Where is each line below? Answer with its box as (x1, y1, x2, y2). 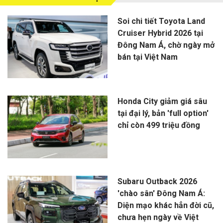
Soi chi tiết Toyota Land (117, 16, 205, 26)
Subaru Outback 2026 (117, 177, 197, 187)
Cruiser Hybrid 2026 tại (117, 28, 203, 38)
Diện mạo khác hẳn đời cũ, (117, 201, 214, 211)
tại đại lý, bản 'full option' (117, 109, 209, 118)
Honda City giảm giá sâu (117, 97, 207, 107)
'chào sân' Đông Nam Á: (117, 189, 205, 199)
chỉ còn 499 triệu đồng (117, 120, 200, 130)
